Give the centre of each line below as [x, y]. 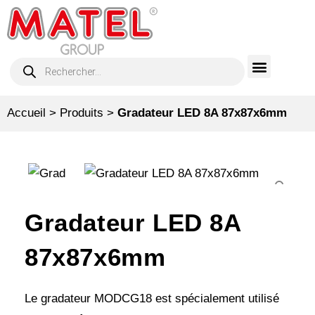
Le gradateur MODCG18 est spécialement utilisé [152, 299]
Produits [82, 113]
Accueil [26, 113]
